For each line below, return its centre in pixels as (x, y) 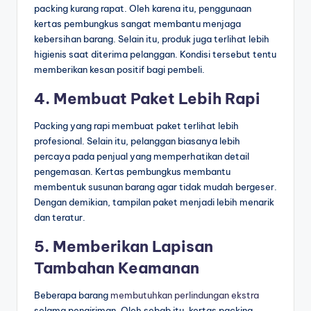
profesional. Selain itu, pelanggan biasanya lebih (137, 141)
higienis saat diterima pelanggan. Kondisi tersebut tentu (155, 54)
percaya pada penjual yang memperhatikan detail (142, 157)
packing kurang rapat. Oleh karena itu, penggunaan (143, 9)
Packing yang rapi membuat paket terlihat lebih (136, 126)
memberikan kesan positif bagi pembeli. (119, 70)
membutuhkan (141, 295)
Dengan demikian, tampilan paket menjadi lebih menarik (154, 202)
